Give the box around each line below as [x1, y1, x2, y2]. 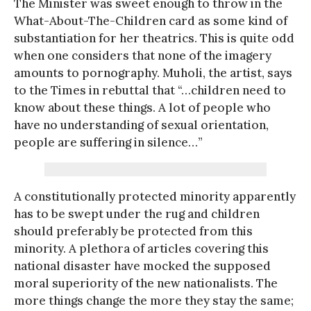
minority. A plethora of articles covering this [14, 240, 269, 256]
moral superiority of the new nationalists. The [14, 275, 278, 291]
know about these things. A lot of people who [14, 99, 271, 115]
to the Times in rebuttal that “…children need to [14, 82, 286, 98]
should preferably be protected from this [14, 223, 253, 239]
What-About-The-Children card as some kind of [14, 12, 287, 28]
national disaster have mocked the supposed [14, 258, 271, 274]
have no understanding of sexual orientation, [14, 117, 269, 133]
